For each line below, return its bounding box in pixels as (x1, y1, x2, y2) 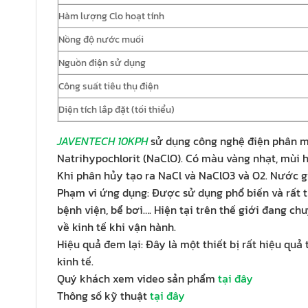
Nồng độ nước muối (58, 32, 144, 47)
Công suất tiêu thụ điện (58, 78, 159, 94)
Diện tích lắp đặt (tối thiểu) (58, 102, 175, 118)
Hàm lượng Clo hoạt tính (58, 8, 164, 24)
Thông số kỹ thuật (57, 287, 150, 305)
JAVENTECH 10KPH (57, 133, 148, 150)
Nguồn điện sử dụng (58, 55, 146, 71)
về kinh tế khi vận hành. (57, 219, 176, 236)
